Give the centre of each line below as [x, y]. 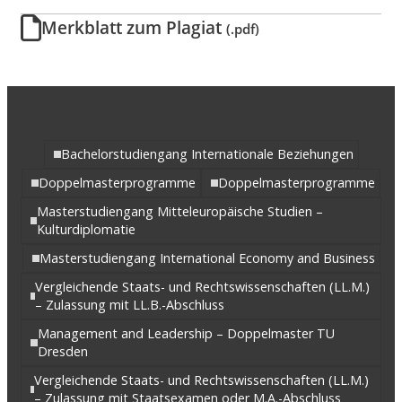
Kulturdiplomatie [86, 230]
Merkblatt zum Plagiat [134, 28]
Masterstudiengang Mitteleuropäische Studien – [179, 212]
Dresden [62, 352]
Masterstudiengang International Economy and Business [207, 258]
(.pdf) [243, 29]
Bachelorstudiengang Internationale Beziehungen [207, 154]
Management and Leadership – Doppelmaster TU [186, 334]
